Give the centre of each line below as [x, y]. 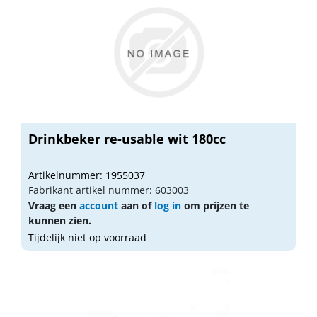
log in [168, 205]
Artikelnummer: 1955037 [87, 175]
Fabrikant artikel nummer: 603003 [109, 190]
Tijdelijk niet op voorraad [87, 237]
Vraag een [54, 205]
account [99, 205]
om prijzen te [215, 205]
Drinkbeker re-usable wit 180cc [127, 138]
